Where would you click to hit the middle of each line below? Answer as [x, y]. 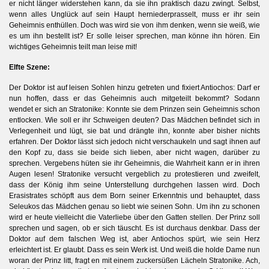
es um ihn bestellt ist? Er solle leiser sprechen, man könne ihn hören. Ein [134, 36]
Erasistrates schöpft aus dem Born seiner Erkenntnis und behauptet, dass [134, 195]
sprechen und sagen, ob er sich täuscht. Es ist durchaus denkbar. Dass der [134, 228]
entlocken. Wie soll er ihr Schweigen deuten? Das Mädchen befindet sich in [134, 120]
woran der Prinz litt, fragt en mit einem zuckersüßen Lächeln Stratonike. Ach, [134, 260]
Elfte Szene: [29, 67]
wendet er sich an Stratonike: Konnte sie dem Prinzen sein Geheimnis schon [134, 109]
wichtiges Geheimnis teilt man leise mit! [73, 47]
